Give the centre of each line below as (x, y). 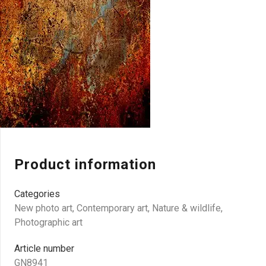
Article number (44, 248)
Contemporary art (112, 208)
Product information (85, 164)
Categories (37, 194)
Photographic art (48, 222)
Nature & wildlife (186, 208)
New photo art (43, 208)
